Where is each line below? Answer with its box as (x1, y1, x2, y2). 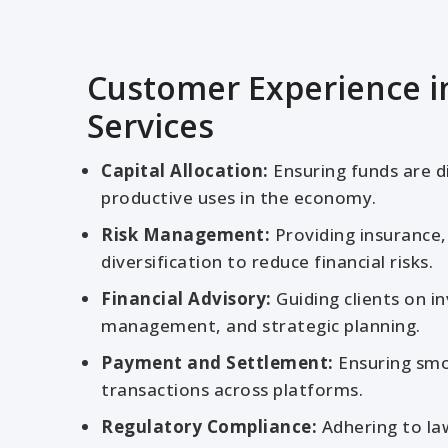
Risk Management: (101, 223, 270, 246)
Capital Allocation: (101, 159, 269, 182)
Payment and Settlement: (101, 351, 334, 374)
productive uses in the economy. (101, 186, 377, 209)
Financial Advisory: (101, 287, 272, 310)
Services (87, 104, 214, 147)
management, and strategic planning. (101, 314, 421, 337)
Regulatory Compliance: (101, 415, 317, 438)
